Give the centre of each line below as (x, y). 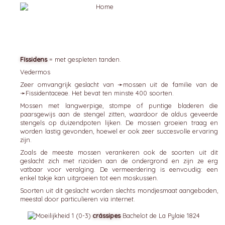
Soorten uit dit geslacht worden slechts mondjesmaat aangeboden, (119, 190)
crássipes (106, 215)
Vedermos (35, 72)
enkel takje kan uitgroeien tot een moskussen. (89, 178)
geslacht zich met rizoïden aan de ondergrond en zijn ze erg (119, 161)
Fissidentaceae (47, 93)
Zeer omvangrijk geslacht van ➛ (72, 84)
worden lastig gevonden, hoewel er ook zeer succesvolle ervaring (119, 131)
